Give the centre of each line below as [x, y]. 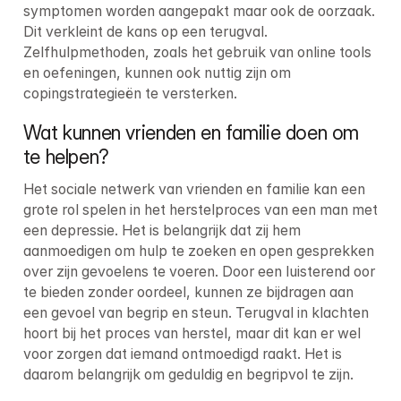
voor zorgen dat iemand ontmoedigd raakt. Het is [182, 354]
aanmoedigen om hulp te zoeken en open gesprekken [198, 252]
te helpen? [66, 157]
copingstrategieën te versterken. [130, 93]
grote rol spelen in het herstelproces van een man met [200, 210]
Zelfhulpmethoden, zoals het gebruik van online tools [197, 52]
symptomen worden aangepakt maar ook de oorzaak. [199, 11]
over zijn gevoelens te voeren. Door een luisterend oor [199, 272]
